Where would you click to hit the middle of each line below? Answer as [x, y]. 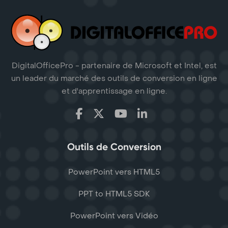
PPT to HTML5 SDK [114, 194]
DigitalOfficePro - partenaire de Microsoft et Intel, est [114, 66]
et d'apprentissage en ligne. [114, 91]
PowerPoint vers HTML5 [114, 172]
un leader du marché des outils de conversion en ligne [114, 79]
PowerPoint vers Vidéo [114, 216]
